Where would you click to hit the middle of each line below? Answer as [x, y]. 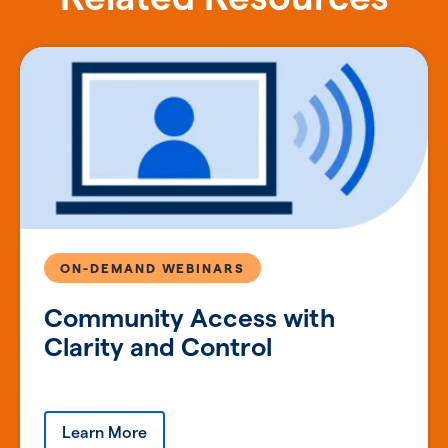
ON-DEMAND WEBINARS [153, 267]
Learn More [104, 432]
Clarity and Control [158, 346]
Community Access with [190, 317]
